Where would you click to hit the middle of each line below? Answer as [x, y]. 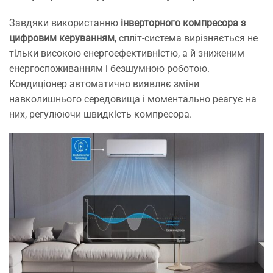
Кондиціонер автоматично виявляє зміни [104, 83]
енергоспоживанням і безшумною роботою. [109, 68]
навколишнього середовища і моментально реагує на [133, 99]
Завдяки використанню [65, 23]
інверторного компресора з [183, 23]
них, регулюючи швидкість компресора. [101, 114]
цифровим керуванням [62, 38]
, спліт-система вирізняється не [186, 38]
